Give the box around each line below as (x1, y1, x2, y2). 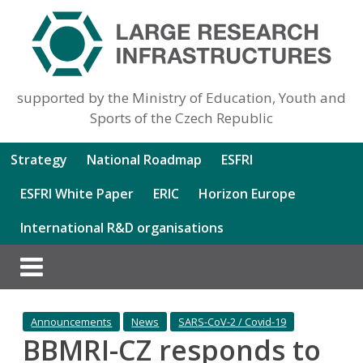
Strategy (11, 150, 68, 169)
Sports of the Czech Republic (89, 108, 273, 127)
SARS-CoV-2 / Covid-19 (178, 314, 287, 329)
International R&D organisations (20, 218, 224, 237)
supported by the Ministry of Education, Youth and (16, 88, 346, 107)
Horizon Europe (199, 184, 297, 203)
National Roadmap (87, 150, 203, 169)
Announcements (31, 314, 113, 329)
